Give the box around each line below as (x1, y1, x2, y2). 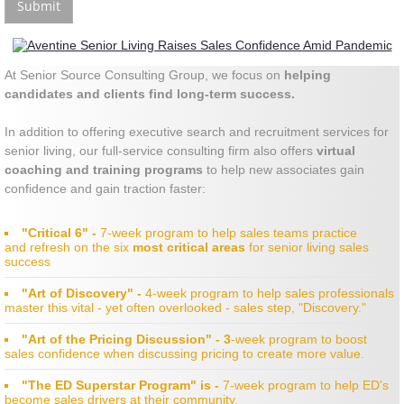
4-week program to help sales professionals (145, 286, 394, 301)
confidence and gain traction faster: (5, 181, 206, 197)
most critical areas (133, 240, 249, 255)
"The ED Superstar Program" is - (22, 378, 223, 393)
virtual (317, 143, 355, 159)
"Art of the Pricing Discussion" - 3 (22, 332, 231, 347)
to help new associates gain (207, 162, 364, 178)
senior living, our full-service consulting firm (5, 143, 250, 159)
